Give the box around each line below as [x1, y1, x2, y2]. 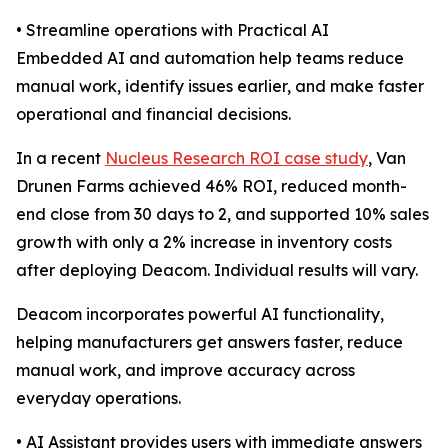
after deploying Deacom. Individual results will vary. [16, 260, 418, 281]
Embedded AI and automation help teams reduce [16, 48, 404, 69]
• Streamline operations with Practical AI [16, 20, 329, 41]
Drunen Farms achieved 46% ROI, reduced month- [16, 176, 407, 197]
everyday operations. [16, 388, 181, 409]
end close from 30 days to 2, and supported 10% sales [16, 204, 429, 225]
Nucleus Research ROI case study [105, 148, 368, 169]
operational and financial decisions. [16, 104, 291, 125]
